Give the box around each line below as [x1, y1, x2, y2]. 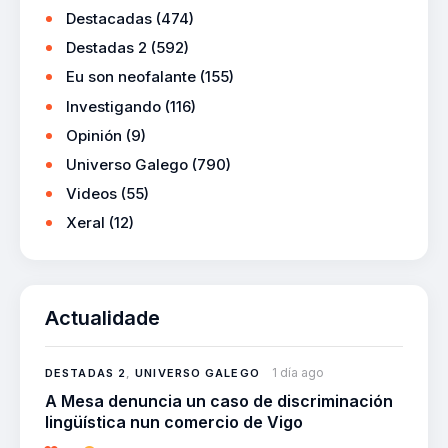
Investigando [66, 96, 161, 116]
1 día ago [271, 364, 324, 380]
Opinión [66, 125, 122, 145]
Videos [66, 183, 117, 203]
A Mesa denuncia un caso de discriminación [45, 390, 393, 411]
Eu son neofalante [66, 67, 196, 87]
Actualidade [45, 305, 160, 330]
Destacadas [66, 9, 152, 29]
